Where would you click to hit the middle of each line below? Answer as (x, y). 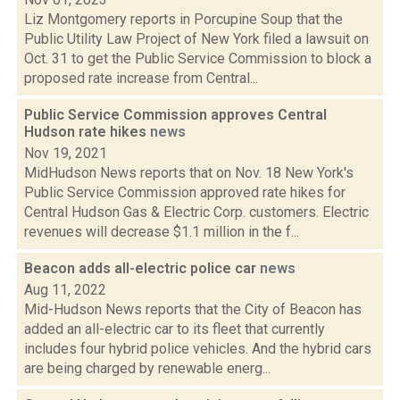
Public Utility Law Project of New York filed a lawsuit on (196, 39)
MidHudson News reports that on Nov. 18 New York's (189, 173)
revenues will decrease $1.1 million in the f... (162, 232)
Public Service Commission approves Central (175, 115)
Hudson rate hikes (87, 132)
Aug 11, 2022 (65, 290)
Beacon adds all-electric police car (142, 268)
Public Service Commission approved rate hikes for (185, 192)
